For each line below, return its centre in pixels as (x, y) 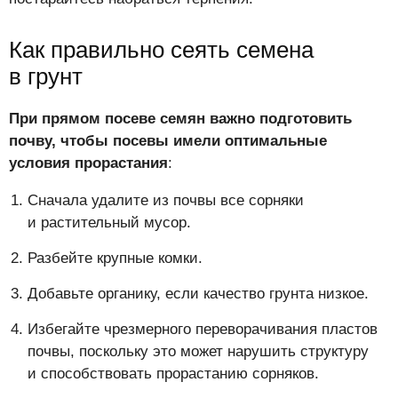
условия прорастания (88, 163)
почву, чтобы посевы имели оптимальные (168, 141)
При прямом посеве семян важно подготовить (180, 119)
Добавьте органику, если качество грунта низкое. (198, 294)
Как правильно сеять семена (161, 50)
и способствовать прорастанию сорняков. (173, 374)
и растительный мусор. (109, 223)
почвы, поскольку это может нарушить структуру (198, 352)
